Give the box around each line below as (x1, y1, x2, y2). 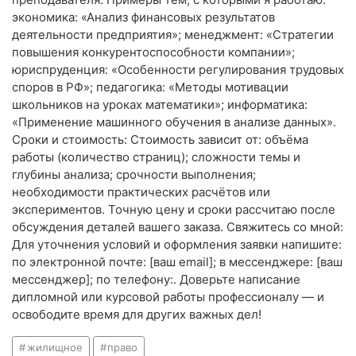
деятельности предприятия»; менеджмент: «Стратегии (12, 27, 334, 43)
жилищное (26, 341, 83, 354)
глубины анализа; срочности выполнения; (12, 167, 256, 183)
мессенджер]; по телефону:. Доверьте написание (12, 272, 300, 288)
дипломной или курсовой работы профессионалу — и (12, 289, 324, 305)
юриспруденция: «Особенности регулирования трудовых (12, 62, 344, 78)
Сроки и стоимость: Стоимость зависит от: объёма (12, 132, 308, 148)
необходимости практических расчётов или (12, 184, 270, 200)
